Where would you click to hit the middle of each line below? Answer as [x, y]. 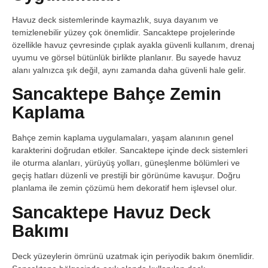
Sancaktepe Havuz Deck [111, 212]
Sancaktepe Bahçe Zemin [117, 94]
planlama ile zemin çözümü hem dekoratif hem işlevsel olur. [124, 188]
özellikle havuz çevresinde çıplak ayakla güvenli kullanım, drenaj [133, 45]
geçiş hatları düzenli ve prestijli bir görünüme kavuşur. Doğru [126, 176]
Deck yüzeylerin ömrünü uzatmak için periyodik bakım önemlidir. [133, 256]
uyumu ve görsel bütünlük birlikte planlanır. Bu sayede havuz [127, 57]
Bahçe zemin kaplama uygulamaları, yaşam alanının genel [123, 138]
